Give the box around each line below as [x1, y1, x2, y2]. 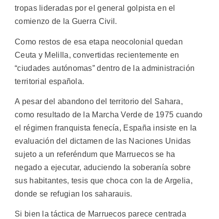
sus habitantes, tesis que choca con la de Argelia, [15, 176, 193, 185]
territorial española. [15, 77, 85, 86]
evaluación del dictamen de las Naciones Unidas [15, 137, 191, 146]
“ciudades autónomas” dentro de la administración [15, 64, 195, 72]
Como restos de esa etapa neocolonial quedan [15, 37, 183, 46]
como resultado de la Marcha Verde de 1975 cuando [15, 110, 203, 119]
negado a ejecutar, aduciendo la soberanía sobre [15, 163, 191, 172]
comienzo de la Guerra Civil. [15, 17, 117, 26]
